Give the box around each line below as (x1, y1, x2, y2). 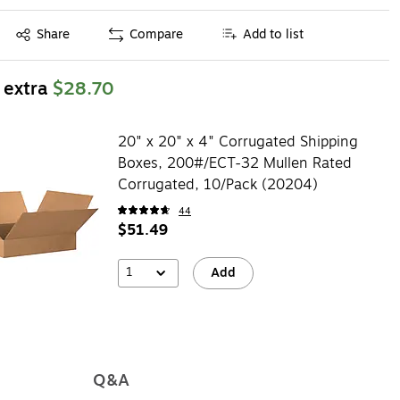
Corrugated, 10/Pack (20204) (117, 173, 318, 196)
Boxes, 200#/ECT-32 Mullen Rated (117, 152, 352, 174)
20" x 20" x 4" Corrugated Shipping (117, 130, 358, 153)
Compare (129, 25, 184, 45)
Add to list (243, 25, 304, 45)
